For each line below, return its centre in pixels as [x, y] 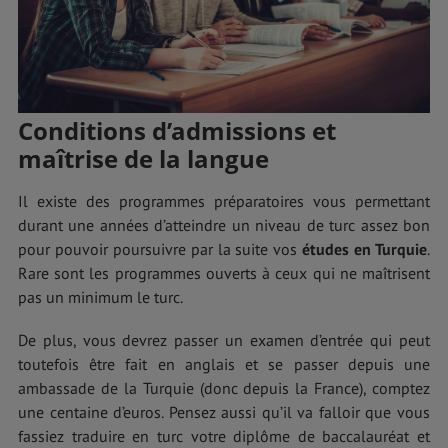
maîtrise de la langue [143, 158]
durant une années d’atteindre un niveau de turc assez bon [224, 224]
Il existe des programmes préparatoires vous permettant [224, 200]
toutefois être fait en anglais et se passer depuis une [224, 363]
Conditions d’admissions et [177, 130]
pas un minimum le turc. [100, 296]
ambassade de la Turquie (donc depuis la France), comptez [224, 387]
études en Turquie [365, 248]
